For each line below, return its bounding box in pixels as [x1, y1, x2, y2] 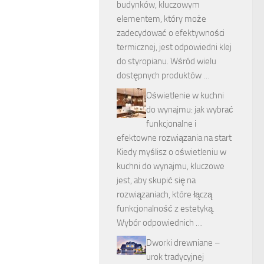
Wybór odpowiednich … [117, 217, 202, 228]
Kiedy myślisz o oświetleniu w [117, 147, 226, 157]
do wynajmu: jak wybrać [146, 104, 233, 115]
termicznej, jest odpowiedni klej [117, 42, 232, 52]
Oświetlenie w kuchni [146, 90, 224, 101]
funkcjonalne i [146, 118, 196, 129]
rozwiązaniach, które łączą [117, 189, 212, 200]
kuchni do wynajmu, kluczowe [117, 161, 225, 171]
